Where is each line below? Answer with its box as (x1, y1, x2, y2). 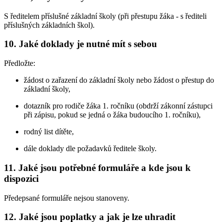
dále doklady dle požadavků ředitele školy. (24, 144, 157, 153)
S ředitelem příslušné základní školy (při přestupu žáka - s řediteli (4, 11, 207, 20)
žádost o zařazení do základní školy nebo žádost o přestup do (24, 76, 214, 85)
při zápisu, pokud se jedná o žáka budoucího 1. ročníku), (24, 111, 201, 119)
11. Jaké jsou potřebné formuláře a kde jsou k (4, 162, 191, 173)
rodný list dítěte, (24, 127, 74, 136)
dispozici (4, 173, 39, 184)
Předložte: (4, 59, 35, 68)
